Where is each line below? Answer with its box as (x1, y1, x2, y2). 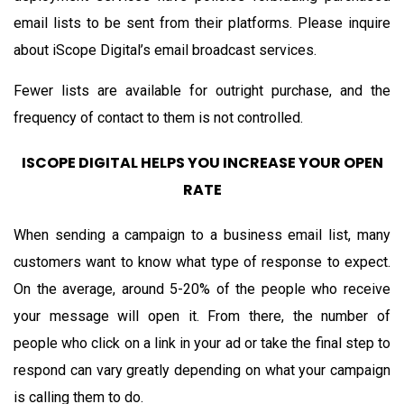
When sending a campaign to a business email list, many (14, 225, 390, 243)
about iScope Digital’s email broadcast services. (14, 41, 317, 59)
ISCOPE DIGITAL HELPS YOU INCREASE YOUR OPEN (21, 151, 383, 173)
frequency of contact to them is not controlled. (14, 108, 303, 126)
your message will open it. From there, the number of (14, 307, 390, 325)
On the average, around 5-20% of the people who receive (14, 280, 390, 298)
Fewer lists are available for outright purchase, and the (14, 81, 390, 99)
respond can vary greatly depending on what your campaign (14, 361, 390, 379)
